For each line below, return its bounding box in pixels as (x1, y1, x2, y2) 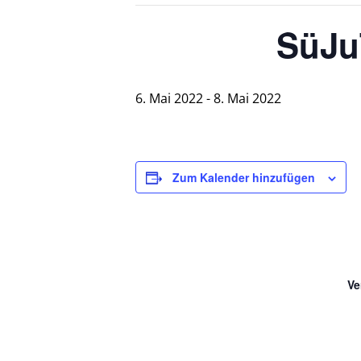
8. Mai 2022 (214, 89, 281, 107)
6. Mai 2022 (135, 89, 203, 107)
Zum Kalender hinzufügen (172, 168, 315, 185)
